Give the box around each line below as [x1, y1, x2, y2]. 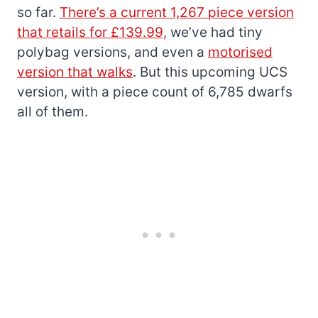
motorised [208, 44, 273, 61]
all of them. [17, 104, 88, 121]
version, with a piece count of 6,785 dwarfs [17, 84, 292, 101]
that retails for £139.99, [17, 24, 167, 41]
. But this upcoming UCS [133, 64, 287, 81]
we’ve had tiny [167, 24, 263, 41]
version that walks [17, 64, 133, 81]
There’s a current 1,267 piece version [60, 4, 294, 21]
